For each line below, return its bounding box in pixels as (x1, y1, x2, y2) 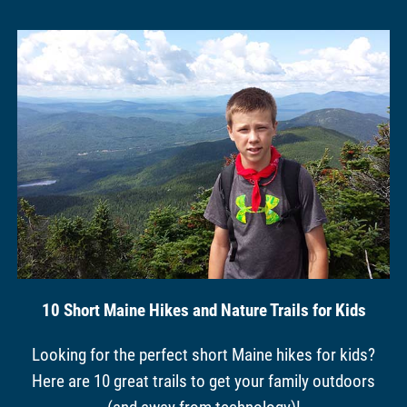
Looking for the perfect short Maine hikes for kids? (32, 343, 375, 365)
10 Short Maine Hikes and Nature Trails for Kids (41, 299, 366, 321)
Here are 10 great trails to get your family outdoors (32, 370, 375, 392)
